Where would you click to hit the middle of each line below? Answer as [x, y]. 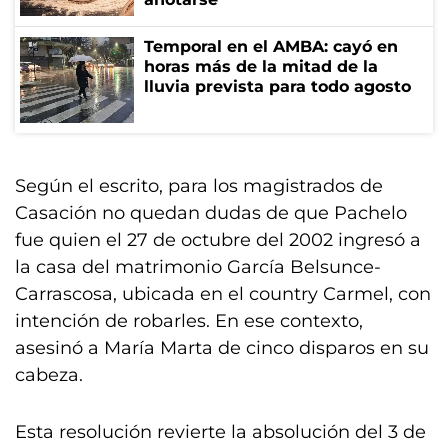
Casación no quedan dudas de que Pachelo [211, 213]
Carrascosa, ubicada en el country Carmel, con [223, 294]
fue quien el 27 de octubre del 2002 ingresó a [218, 240]
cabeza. [49, 375]
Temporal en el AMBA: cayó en [271, 46]
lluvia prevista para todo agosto [277, 86]
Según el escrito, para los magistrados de [199, 186]
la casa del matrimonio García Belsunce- [198, 267]
